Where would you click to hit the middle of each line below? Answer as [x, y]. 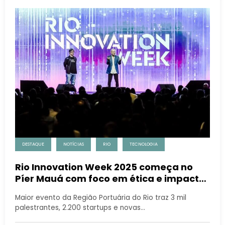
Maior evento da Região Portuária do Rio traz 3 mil [101, 197]
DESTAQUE [33, 144]
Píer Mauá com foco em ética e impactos [113, 178]
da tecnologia [48, 190]
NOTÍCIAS [74, 144]
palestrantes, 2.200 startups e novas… [80, 207]
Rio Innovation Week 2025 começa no [104, 167]
